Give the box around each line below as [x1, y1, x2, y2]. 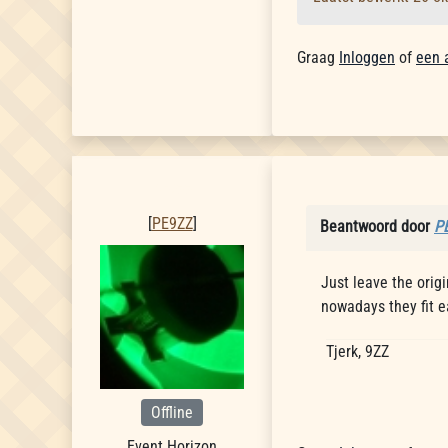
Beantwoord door [320, 217, 434, 236]
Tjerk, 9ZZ [326, 342, 389, 361]
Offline [151, 402, 193, 422]
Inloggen [339, 48, 395, 67]
